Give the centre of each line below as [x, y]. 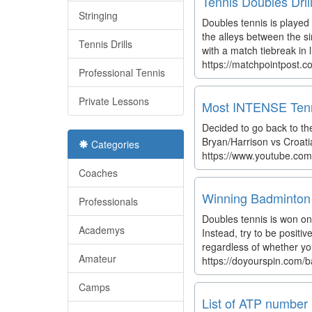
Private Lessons [114, 101]
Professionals [108, 201]
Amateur [97, 258]
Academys [102, 230]
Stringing [98, 15]
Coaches [98, 173]
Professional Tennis [122, 72]
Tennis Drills [106, 44]
